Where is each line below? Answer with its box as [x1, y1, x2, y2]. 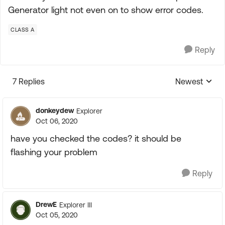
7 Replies [13, 77, 45, 86]
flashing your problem [11, 147, 97, 157]
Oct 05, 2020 [36, 211, 78, 219]
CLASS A [11, 27, 35, 33]
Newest [175, 77, 203, 86]
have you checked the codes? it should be [11, 133, 181, 144]
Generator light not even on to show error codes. [8, 5, 203, 15]
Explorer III [59, 200, 92, 209]
